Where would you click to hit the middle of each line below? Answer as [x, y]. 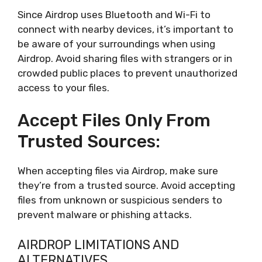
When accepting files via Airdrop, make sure [118, 171]
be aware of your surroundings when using [116, 44]
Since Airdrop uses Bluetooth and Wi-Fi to [114, 14]
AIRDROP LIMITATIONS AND [98, 244]
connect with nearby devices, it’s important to [125, 29]
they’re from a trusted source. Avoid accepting [126, 185]
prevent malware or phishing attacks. [105, 215]
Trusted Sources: [89, 142]
